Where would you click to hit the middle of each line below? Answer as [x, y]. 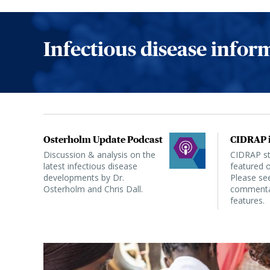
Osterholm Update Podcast [103, 140]
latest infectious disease [90, 166]
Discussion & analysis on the [99, 155]
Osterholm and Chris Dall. [93, 189]
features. [247, 201]
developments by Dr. [84, 178]
